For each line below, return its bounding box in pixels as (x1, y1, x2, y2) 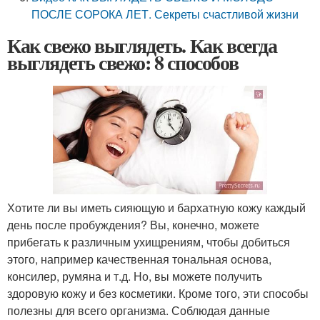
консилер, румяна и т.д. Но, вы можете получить (7, 268, 262, 285)
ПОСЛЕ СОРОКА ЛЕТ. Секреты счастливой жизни (31, 6, 299, 22)
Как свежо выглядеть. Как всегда (7, 31, 277, 60)
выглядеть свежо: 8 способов (7, 48, 239, 77)
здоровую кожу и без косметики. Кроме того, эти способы (7, 285, 309, 302)
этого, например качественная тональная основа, (7, 251, 271, 268)
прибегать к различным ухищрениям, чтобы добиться (7, 234, 290, 251)
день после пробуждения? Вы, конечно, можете (7, 216, 259, 234)
